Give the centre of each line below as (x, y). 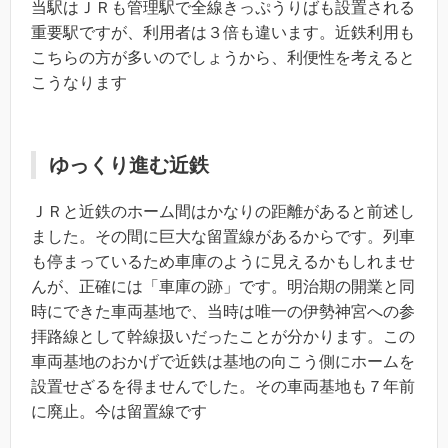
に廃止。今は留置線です (119, 411)
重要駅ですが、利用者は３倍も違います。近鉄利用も (223, 32)
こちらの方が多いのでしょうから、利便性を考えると (223, 57)
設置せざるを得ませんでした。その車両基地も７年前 (223, 386)
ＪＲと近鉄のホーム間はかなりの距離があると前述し (223, 211)
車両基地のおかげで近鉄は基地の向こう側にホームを (223, 361)
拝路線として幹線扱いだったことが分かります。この (223, 336)
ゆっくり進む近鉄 (129, 164)
